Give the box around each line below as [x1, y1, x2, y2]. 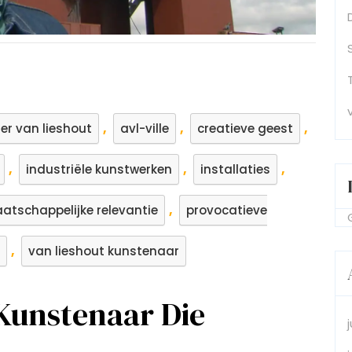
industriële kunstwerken [26, 160, 172, 178]
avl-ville [120, 119, 169, 137]
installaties [200, 160, 270, 178]
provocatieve [186, 201, 267, 218]
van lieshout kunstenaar [28, 242, 179, 259]
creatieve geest [197, 119, 293, 137]
